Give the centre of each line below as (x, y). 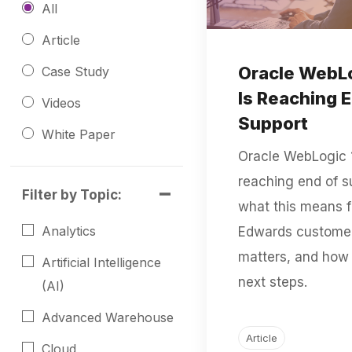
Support (273, 123)
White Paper (79, 134)
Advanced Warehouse (108, 317)
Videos (62, 103)
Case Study (76, 71)
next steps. (272, 282)
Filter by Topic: (72, 195)
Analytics (69, 231)
